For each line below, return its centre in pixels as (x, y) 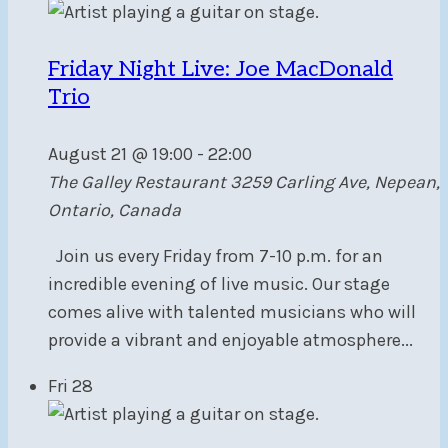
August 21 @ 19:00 (120, 154)
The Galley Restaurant (139, 182)
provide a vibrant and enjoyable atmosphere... (230, 340)
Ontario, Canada (114, 210)
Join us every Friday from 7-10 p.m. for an (215, 256)
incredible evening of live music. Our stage (219, 284)
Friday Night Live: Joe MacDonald (220, 68)
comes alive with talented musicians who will (232, 312)
